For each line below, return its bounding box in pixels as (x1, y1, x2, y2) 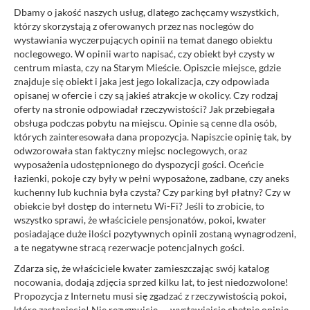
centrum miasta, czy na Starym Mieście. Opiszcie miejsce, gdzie (14, 61, 281, 73)
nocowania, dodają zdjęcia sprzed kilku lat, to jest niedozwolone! (14, 275, 289, 288)
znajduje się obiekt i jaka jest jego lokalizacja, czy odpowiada (14, 75, 269, 87)
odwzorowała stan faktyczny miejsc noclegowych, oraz (14, 144, 247, 156)
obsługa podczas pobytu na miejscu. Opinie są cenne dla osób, (14, 116, 277, 129)
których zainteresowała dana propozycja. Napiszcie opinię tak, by (14, 130, 291, 143)
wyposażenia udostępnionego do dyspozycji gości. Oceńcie (14, 158, 264, 170)
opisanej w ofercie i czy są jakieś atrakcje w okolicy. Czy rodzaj (14, 89, 278, 101)
